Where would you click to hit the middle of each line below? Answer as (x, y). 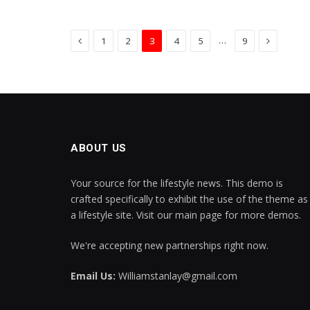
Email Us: (93, 276)
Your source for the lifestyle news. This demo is (177, 183)
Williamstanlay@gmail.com (176, 276)
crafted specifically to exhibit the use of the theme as (189, 199)
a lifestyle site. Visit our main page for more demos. (186, 215)
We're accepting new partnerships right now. (170, 246)
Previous (100, 40)
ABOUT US (99, 148)
